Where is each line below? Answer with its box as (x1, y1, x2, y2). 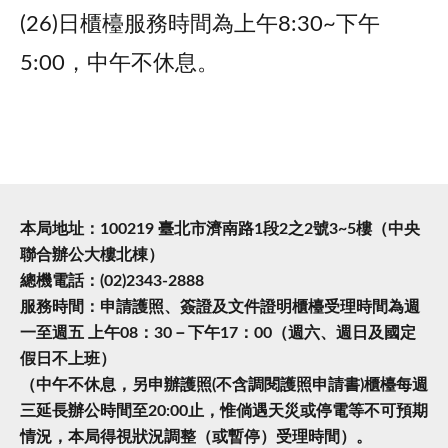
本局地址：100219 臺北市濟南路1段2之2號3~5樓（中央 (20, 221, 420, 238)
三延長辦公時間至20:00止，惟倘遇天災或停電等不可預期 (20, 403, 428, 420)
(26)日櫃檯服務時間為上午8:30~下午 (20, 13, 380, 35)
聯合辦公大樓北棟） (20, 247, 164, 264)
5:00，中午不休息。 (20, 52, 219, 74)
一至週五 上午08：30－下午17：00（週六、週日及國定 (20, 325, 416, 342)
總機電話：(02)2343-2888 (20, 273, 204, 290)
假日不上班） (20, 351, 116, 368)
